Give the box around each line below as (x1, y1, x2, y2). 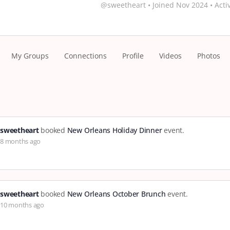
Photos (197, 51, 220, 61)
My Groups (11, 51, 49, 61)
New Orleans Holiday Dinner (67, 125, 162, 135)
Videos (159, 51, 182, 61)
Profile (122, 51, 144, 61)
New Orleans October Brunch (67, 189, 166, 199)
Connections (64, 51, 107, 61)
